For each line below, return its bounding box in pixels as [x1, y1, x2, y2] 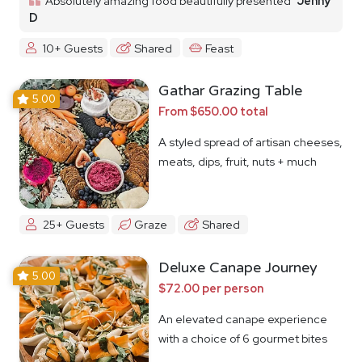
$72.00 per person [158, 280, 263, 296]
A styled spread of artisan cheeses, [158, 134, 343, 150]
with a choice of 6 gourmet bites [158, 330, 327, 346]
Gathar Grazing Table [158, 82, 302, 100]
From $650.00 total [158, 103, 267, 120]
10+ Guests [42, 40, 103, 56]
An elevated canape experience [158, 310, 327, 326]
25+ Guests [42, 217, 104, 233]
